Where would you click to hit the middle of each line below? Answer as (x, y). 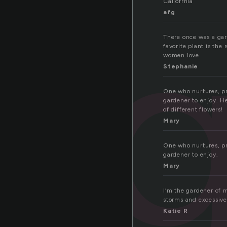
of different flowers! (193, 110)
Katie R (176, 211)
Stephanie (181, 67)
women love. (182, 55)
